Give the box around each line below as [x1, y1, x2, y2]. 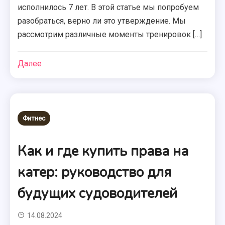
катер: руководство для [18, 163, 172, 182]
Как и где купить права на [18, 142, 189, 161]
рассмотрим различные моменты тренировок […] [18, 30, 202, 39]
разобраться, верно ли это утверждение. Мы [18, 16, 186, 26]
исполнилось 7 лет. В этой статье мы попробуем [18, 3, 199, 12]
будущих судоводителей [18, 184, 178, 203]
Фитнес [23, 115, 46, 122]
